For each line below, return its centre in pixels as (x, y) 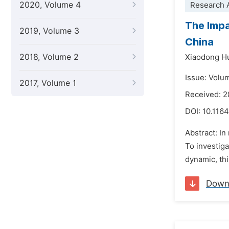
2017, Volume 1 (48, 83)
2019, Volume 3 (49, 31)
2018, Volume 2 (49, 57)
